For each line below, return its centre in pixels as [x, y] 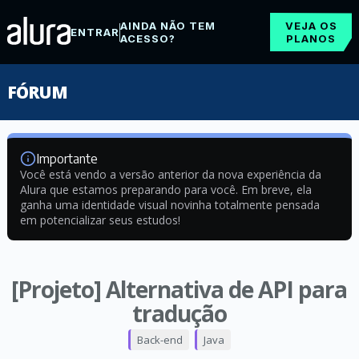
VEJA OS [311, 26]
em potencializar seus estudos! [100, 220]
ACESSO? [147, 38]
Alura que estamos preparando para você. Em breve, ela [165, 190]
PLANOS [311, 38]
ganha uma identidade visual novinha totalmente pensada [169, 205]
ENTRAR [95, 32]
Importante [67, 159]
